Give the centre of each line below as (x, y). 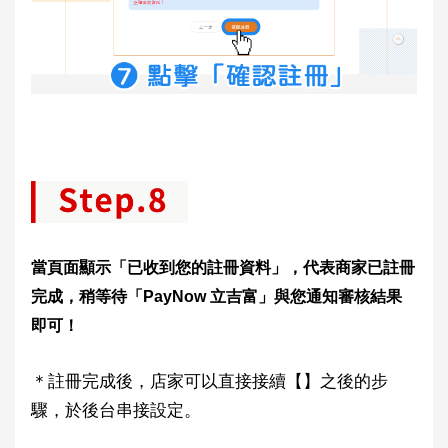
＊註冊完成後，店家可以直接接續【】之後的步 (209, 380)
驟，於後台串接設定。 (116, 409)
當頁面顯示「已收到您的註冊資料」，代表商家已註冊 (223, 267)
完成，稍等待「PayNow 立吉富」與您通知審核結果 (216, 296)
